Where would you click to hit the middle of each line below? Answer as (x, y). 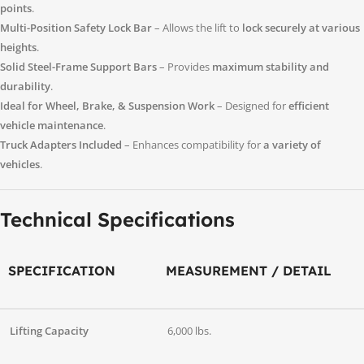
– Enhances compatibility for (193, 145)
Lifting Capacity (49, 331)
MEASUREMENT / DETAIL (249, 271)
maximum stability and (271, 67)
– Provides (184, 67)
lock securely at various (301, 28)
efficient (309, 106)
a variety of (292, 145)
